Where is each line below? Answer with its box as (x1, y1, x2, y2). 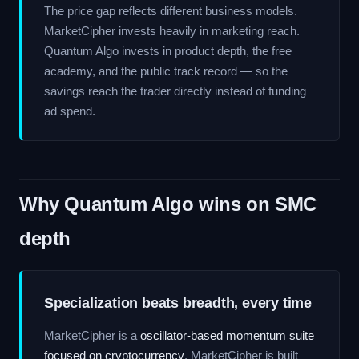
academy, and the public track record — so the (44, 64, 288, 78)
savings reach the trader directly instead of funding (44, 84, 306, 98)
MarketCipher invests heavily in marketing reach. (44, 24, 300, 38)
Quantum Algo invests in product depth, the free (44, 44, 292, 58)
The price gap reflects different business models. (44, 4, 297, 18)
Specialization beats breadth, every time (44, 295, 312, 311)
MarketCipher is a (44, 329, 140, 342)
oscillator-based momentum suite (140, 329, 314, 342)
